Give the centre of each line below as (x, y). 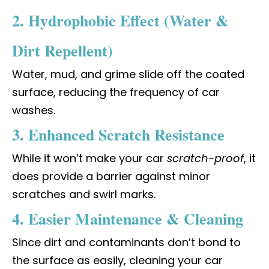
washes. (34, 110)
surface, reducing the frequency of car (116, 92)
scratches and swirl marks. (84, 194)
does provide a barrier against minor (111, 176)
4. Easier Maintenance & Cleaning (128, 219)
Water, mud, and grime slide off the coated (128, 74)
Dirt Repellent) (62, 50)
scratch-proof (205, 158)
